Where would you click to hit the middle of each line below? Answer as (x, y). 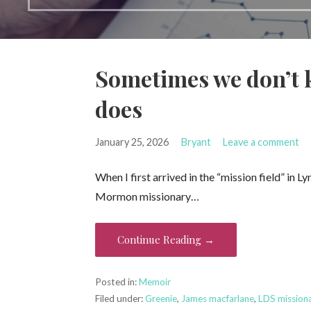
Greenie (161, 298)
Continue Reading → (166, 239)
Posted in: (117, 281)
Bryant (196, 142)
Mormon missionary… (148, 196)
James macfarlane (218, 298)
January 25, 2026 (132, 142)
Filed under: (120, 298)
